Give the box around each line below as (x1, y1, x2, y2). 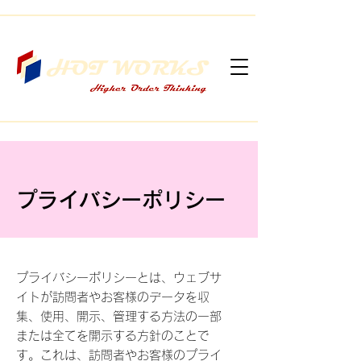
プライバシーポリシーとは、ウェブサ (16, 272, 222, 284)
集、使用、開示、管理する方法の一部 (16, 310, 222, 322)
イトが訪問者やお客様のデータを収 (16, 291, 210, 303)
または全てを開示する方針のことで (16, 330, 210, 342)
